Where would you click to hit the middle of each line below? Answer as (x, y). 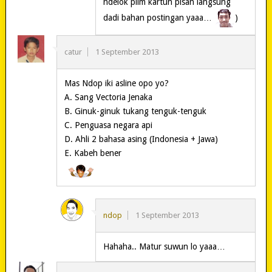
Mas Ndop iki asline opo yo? (116, 83)
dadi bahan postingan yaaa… (158, 18)
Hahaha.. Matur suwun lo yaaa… (164, 247)
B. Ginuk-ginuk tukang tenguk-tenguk (135, 111)
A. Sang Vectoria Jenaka (108, 97)
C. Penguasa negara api (108, 125)
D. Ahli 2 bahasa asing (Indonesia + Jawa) (141, 139)
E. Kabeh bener (93, 153)
